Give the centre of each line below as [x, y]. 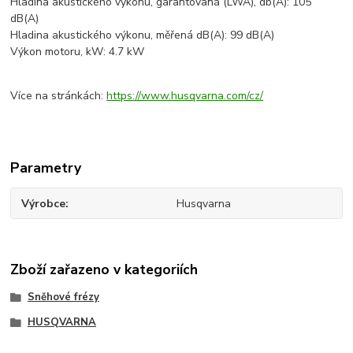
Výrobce [44, 203]
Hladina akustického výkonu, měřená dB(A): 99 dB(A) [143, 35]
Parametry [46, 167]
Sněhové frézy [63, 297]
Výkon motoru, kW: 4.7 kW [78, 51]
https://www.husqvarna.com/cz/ [185, 95]
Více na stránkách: [59, 95]
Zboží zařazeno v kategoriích [104, 269]
